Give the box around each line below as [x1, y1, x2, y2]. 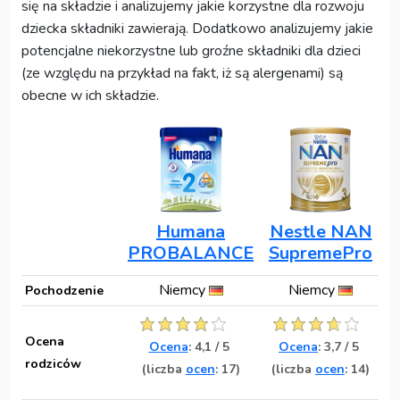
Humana [156, 219, 225, 244]
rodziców [25, 354, 81, 372]
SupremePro [269, 240, 372, 265]
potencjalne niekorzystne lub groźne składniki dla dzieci [21, 40, 361, 61]
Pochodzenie [25, 281, 104, 299]
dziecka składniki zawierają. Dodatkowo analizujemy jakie [21, 18, 373, 38]
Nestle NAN [269, 219, 372, 244]
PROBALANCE [128, 240, 254, 265]
